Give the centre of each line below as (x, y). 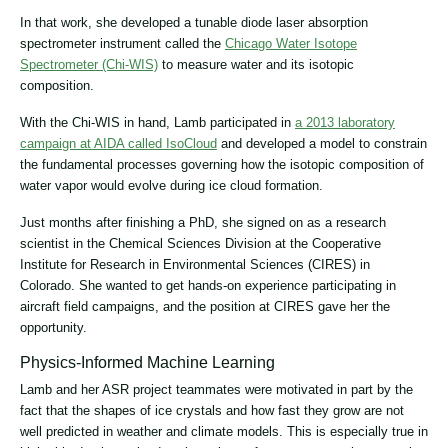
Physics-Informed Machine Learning (147, 362)
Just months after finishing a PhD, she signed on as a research (203, 222)
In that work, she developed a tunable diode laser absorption (194, 22)
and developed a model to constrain (322, 143)
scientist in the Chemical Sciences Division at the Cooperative (200, 243)
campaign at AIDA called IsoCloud (118, 143)
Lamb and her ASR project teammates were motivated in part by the (216, 389)
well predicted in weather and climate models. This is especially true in (224, 431)
